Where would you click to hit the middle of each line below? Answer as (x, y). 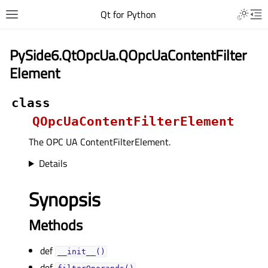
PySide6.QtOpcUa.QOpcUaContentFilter (128, 55)
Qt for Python (128, 14)
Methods (56, 225)
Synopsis (65, 199)
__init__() (81, 252)
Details (53, 163)
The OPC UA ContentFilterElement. (100, 142)
